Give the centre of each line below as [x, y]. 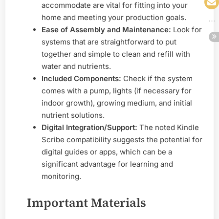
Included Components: [81, 79]
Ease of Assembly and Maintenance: [106, 30]
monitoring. [61, 176]
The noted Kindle [168, 128]
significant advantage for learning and [107, 164]
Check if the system [157, 79]
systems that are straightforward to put [109, 42]
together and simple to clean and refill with [116, 54]
